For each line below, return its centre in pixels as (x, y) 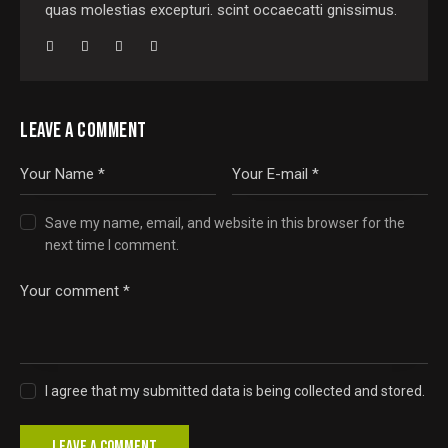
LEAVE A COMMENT (83, 130)
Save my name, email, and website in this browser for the (225, 222)
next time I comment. (112, 244)
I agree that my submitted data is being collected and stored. (235, 391)
